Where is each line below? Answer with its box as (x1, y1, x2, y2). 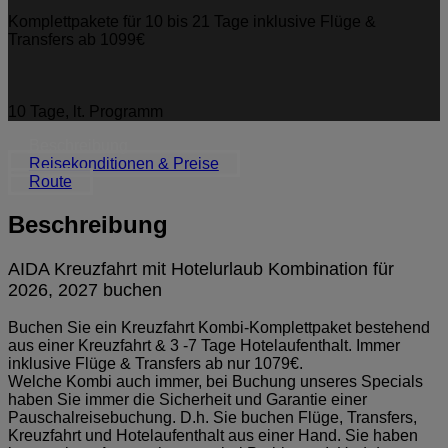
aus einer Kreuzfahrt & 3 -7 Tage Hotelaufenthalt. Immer (8, 336, 400, 354)
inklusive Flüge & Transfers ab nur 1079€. (8, 354, 307, 372)
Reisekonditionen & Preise (28, 154, 219, 172)
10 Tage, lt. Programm (8, 102, 163, 120)
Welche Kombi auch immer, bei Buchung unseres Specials (8, 372, 423, 390)
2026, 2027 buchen (8, 279, 162, 300)
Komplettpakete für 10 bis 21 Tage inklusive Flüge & (8, 12, 376, 30)
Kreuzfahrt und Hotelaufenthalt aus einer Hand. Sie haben (8, 426, 418, 444)
